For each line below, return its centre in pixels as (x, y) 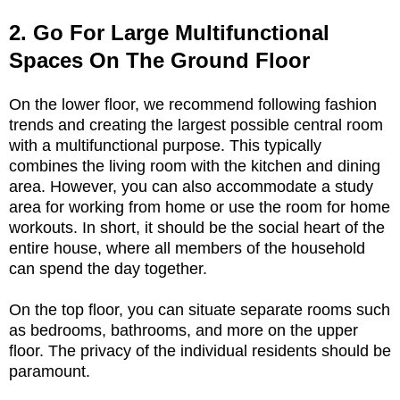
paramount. (52, 371)
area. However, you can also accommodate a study (191, 186)
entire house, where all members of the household (187, 248)
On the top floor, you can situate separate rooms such (200, 309)
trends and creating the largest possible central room (196, 125)
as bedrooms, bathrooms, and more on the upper (183, 330)
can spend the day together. (110, 268)
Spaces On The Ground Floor (162, 60)
